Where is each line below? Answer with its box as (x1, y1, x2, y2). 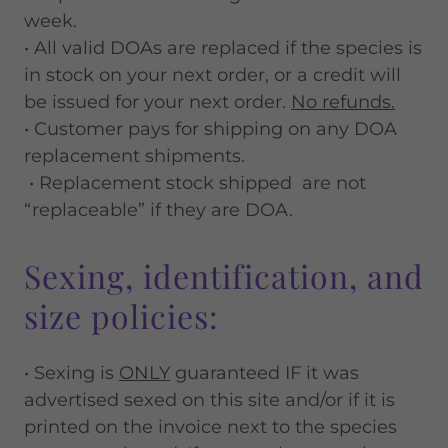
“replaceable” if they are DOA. (24, 199, 293, 221)
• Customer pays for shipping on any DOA (24, 118, 397, 140)
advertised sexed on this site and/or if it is (24, 389, 395, 411)
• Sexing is (24, 362, 119, 384)
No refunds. (291, 91, 395, 113)
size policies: (24, 294, 219, 337)
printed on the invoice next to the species (24, 416, 397, 438)
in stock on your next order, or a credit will (24, 64, 401, 86)
